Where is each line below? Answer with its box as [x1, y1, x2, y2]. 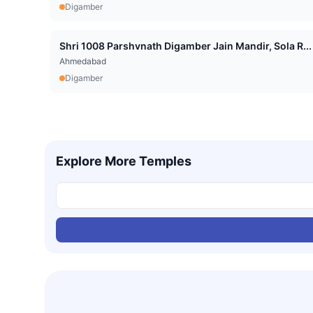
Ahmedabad [59, 56, 106, 67]
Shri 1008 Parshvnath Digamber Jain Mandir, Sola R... [274, 40, 312, 52]
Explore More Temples [56, 154, 191, 169]
